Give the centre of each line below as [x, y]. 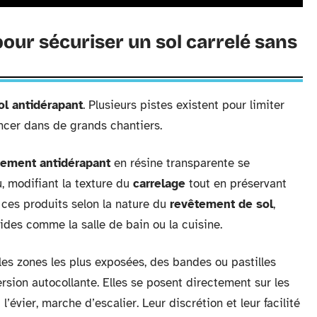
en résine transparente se [180, 163]
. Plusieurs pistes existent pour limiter [184, 105]
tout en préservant [236, 184]
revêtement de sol [221, 204]
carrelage [159, 184]
